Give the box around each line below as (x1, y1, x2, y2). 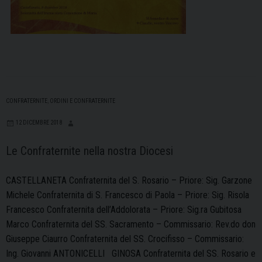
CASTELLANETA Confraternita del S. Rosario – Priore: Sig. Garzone (6, 174, 252, 186)
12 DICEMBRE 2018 (16, 118, 62, 126)
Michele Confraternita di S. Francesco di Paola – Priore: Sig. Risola (6, 189, 249, 201)
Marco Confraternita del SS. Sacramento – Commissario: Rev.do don (6, 218, 256, 230)
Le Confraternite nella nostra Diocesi (6, 143, 173, 158)
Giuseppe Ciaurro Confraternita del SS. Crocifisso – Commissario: (6, 233, 244, 244)
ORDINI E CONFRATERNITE (50, 96, 115, 105)
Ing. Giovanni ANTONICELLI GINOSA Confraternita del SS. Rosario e (6, 247, 256, 259)
